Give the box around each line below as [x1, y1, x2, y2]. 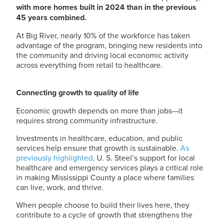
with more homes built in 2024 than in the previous [16, 1, 196, 13]
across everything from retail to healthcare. [16, 59, 163, 70]
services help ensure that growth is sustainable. [16, 142, 180, 153]
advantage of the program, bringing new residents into [16, 40, 202, 51]
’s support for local [132, 152, 195, 163]
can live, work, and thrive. [16, 182, 104, 192]
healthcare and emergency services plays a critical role [16, 162, 203, 173]
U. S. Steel [97, 152, 132, 163]
